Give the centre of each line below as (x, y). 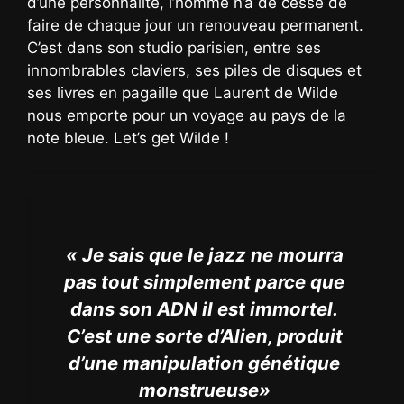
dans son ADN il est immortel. (204, 309)
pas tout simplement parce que (204, 282)
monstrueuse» (204, 390)
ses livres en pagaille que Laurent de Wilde (183, 92)
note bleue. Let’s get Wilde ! (128, 138)
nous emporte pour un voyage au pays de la (187, 115)
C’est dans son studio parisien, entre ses (174, 47)
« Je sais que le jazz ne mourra (204, 255)
